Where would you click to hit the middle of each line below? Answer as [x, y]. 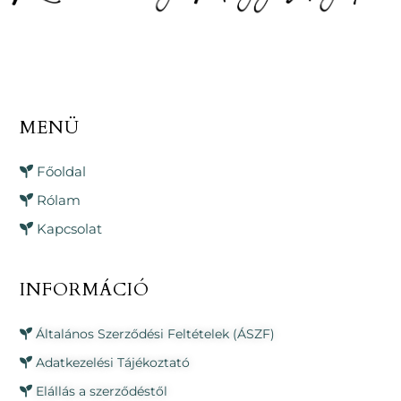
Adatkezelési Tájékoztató [113, 363]
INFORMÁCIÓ [85, 290]
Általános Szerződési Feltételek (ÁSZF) [156, 334]
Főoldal [62, 171]
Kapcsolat [70, 228]
